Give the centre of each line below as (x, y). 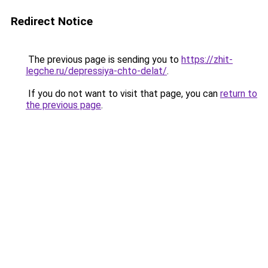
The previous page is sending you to (103, 60)
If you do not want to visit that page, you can (123, 94)
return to (239, 94)
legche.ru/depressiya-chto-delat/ (96, 71)
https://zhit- (207, 60)
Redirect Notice (52, 21)
